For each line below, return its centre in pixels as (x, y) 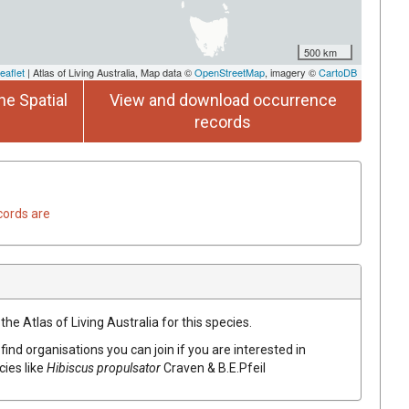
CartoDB (338, 72)
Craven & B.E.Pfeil (215, 367)
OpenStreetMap (230, 72)
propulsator (129, 367)
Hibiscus (70, 367)
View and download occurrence (223, 100)
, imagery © (292, 72)
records (223, 121)
